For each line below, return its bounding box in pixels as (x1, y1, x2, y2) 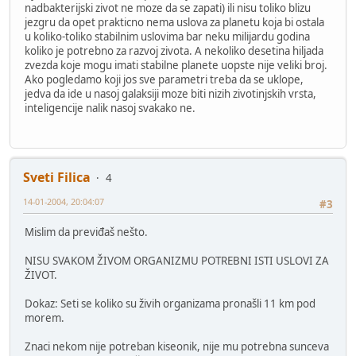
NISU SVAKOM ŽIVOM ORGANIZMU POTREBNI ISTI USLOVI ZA (25, 253, 329, 268)
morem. (25, 310, 64, 325)
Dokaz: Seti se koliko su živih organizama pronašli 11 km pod (25, 296, 315, 311)
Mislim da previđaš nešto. (25, 224, 148, 239)
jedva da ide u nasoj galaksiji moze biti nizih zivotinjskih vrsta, (25, 87, 316, 102)
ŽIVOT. (25, 267, 57, 282)
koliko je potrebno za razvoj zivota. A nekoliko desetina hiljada (25, 44, 323, 59)
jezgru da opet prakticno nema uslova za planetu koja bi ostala (25, 15, 324, 30)
